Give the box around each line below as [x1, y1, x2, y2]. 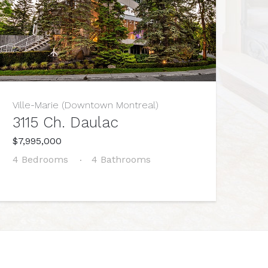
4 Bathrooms [91, 153, 151, 165]
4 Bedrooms [12, 153, 68, 165]
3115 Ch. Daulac [12, 113, 118, 131]
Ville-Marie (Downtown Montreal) [12, 99, 159, 111]
